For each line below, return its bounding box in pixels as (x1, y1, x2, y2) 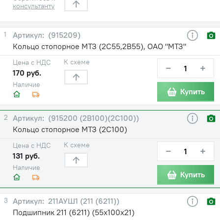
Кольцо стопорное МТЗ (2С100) (13, 124, 127, 134)
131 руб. (13, 150, 40, 161)
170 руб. (13, 67, 41, 78)
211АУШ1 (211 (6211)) (46, 195, 119, 206)
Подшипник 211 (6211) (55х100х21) (13, 207, 135, 217)
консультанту (13, 1, 55, 10)
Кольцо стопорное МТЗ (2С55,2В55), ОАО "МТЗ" (13, 41, 186, 51)
